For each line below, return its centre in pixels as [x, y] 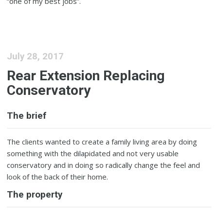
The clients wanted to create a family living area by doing [102, 141]
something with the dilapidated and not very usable [93, 153]
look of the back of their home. [58, 176]
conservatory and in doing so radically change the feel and [104, 165]
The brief [27, 116]
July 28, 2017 [36, 57]
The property [35, 194]
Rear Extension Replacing [86, 75]
